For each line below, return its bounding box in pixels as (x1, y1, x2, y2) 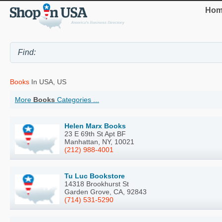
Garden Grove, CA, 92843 (64, 188, 147, 196)
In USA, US (29, 78, 66, 86)
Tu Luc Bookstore (64, 172, 125, 180)
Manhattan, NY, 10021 (64, 138, 134, 146)
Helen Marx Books (64, 122, 126, 130)
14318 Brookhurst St (64, 180, 129, 188)
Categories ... (55, 96, 99, 104)
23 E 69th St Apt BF (64, 130, 126, 138)
